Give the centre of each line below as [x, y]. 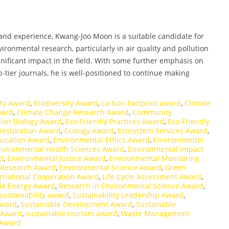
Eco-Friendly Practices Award [115, 121]
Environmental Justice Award [56, 158]
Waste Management [155, 213]
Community [152, 112]
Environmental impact [166, 149]
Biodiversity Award [66, 103]
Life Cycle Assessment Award [152, 176]
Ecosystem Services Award [163, 130]
